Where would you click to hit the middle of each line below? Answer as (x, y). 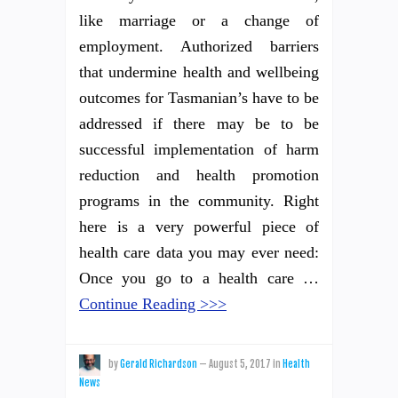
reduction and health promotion (199, 175)
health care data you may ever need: (199, 252)
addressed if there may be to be (199, 123)
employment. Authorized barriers (199, 46)
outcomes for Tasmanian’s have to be (199, 97)
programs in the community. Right (199, 200)
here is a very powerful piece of (199, 226)
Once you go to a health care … (199, 278)
